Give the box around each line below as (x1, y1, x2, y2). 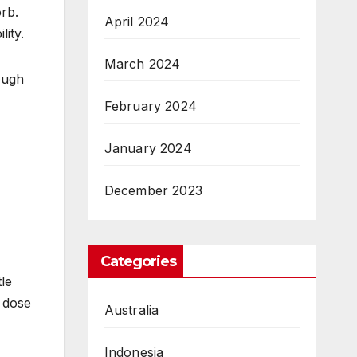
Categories (100, 253, 177, 270)
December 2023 (104, 182, 203, 198)
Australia (104, 302, 159, 318)
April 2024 (104, 14, 170, 29)
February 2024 (104, 98, 198, 114)
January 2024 (104, 140, 192, 156)
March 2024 (104, 56, 181, 72)
